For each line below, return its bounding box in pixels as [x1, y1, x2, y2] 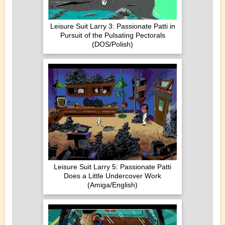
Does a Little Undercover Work [64, 172, 161, 180]
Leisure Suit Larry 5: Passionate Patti [54, 163, 171, 171]
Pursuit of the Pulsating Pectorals [60, 31, 165, 39]
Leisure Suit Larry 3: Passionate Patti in [50, 22, 175, 30]
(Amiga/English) [87, 181, 138, 189]
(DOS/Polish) [92, 40, 133, 48]
